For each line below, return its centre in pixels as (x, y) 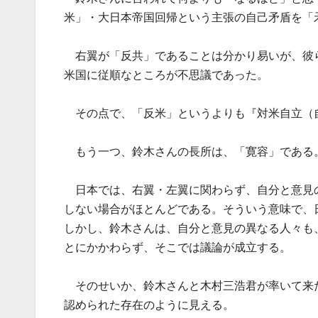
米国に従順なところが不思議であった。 (166, 75)
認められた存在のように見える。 (149, 305)
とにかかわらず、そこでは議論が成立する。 (177, 247)
